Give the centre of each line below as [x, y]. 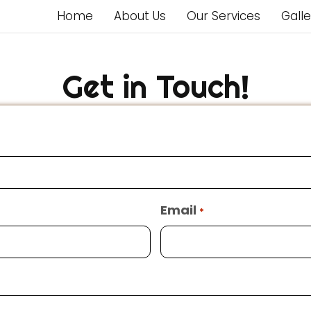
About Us [140, 16]
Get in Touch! [155, 87]
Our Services [224, 16]
